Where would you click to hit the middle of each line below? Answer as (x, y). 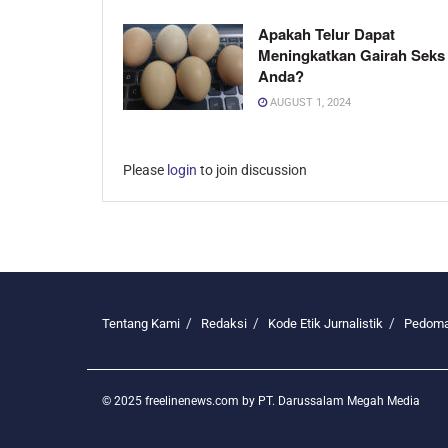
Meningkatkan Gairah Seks (351, 55)
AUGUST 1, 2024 (309, 103)
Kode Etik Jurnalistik (325, 324)
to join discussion (252, 170)
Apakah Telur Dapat (326, 34)
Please (145, 170)
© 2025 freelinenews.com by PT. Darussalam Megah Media (261, 401)
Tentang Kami (141, 324)
